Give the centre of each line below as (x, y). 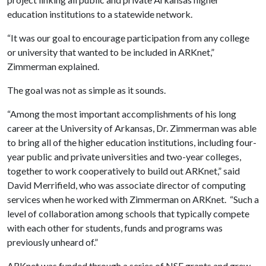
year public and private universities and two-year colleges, (124, 156)
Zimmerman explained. (54, 66)
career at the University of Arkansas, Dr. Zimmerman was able (132, 128)
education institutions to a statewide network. (101, 14)
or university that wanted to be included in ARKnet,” (111, 52)
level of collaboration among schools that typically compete (128, 213)
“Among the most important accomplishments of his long (122, 114)
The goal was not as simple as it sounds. (86, 90)
